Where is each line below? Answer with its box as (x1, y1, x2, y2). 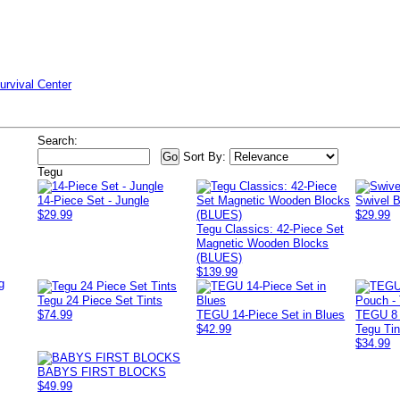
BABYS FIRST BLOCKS (37, 365, 166, 379)
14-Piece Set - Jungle (37, 194, 149, 207)
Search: (37, 134, 78, 147)
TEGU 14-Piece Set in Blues (196, 308, 346, 321)
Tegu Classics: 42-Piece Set (196, 222, 345, 236)
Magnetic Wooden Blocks (196, 237, 329, 250)
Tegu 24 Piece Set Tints (37, 294, 162, 307)
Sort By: (179, 150, 229, 163)
